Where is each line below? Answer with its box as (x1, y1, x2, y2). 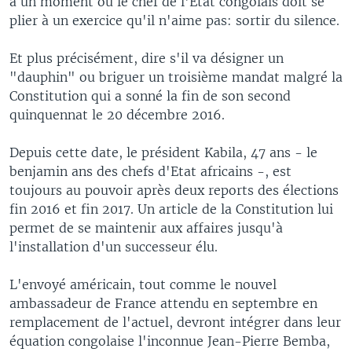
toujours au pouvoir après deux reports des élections (9, 181, 339, 198)
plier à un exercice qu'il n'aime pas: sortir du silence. (9, 12, 339, 28)
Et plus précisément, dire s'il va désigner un (9, 49, 284, 66)
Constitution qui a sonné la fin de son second (9, 87, 291, 104)
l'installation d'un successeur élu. (9, 238, 218, 255)
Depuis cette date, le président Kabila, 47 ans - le (9, 144, 317, 160)
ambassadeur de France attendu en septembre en (9, 295, 317, 311)
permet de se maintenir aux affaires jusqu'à (9, 219, 283, 236)
